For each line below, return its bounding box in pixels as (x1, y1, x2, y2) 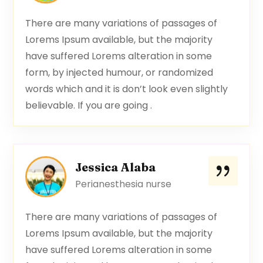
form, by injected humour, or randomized (25, 65, 214, 79)
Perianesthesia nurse (75, 177, 172, 191)
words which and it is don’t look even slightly (25, 82, 228, 96)
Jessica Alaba (75, 159, 157, 174)
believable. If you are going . (25, 98, 153, 112)
